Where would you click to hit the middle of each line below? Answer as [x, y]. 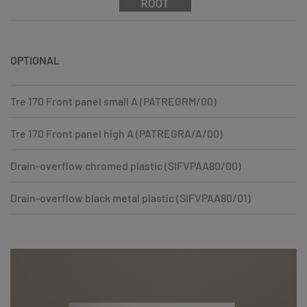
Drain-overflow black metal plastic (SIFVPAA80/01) [131, 197]
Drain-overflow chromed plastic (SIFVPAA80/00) [126, 165]
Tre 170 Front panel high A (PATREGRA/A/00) [116, 133]
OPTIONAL [35, 60]
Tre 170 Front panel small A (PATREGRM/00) [113, 101]
